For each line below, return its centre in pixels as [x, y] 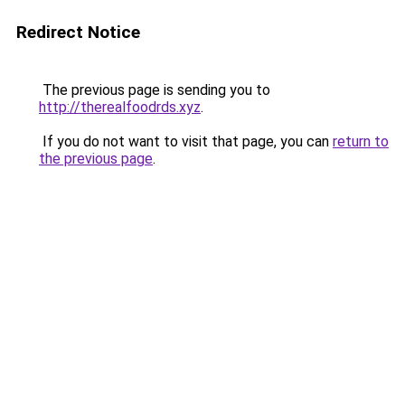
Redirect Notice [78, 32]
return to [361, 141]
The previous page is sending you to [155, 90]
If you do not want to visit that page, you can [186, 141]
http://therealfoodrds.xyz [120, 107]
